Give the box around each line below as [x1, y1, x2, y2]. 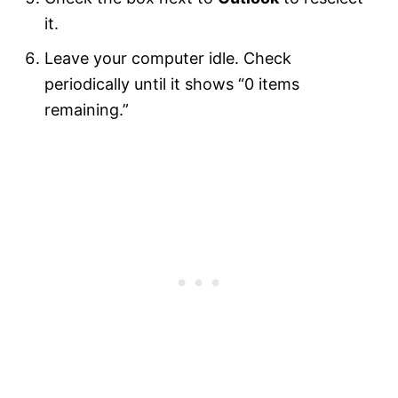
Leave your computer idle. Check [44, 48, 291, 68]
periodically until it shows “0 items [44, 74, 299, 93]
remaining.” [44, 99, 129, 119]
